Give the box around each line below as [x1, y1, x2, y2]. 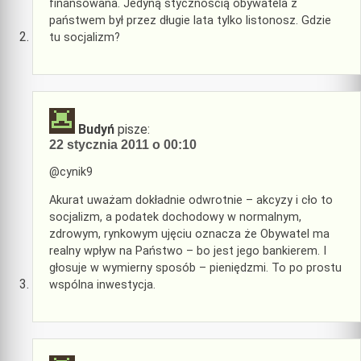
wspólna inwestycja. [49, 278, 156, 293]
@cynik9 [49, 165, 93, 180]
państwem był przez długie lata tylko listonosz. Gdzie [49, 14, 331, 28]
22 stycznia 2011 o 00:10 [49, 137, 197, 151]
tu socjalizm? [49, 31, 120, 45]
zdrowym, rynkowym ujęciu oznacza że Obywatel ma [49, 227, 330, 242]
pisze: [118, 121, 150, 137]
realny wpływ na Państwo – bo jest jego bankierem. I [49, 244, 326, 259]
